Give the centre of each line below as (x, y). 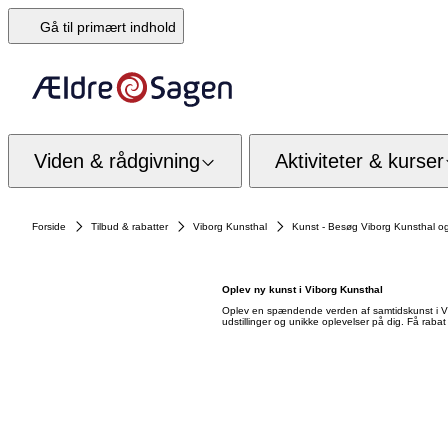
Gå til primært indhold (108, 27)
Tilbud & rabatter (129, 226)
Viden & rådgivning (117, 160)
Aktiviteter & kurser (359, 160)
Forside (49, 226)
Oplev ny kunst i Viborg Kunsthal (302, 289)
